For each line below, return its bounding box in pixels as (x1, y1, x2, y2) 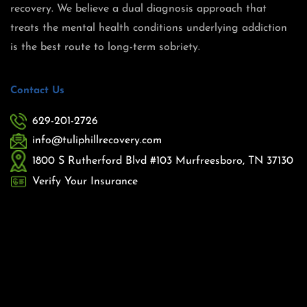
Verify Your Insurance (32, 175, 138, 187)
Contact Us (10, 86, 64, 97)
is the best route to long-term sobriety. (10, 42, 200, 53)
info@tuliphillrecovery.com (32, 135, 162, 147)
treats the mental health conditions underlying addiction (10, 23, 287, 34)
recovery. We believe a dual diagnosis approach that (10, 3, 267, 15)
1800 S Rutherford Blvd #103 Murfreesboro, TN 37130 (32, 155, 293, 167)
